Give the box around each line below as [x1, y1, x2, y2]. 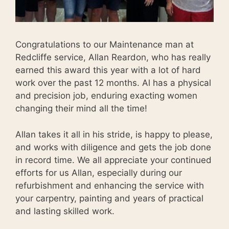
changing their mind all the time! [15, 103, 147, 114]
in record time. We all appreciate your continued [15, 154, 212, 165]
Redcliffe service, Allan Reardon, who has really [15, 52, 211, 63]
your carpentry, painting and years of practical [15, 193, 203, 203]
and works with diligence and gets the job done [15, 142, 211, 152]
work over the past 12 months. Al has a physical [15, 78, 211, 88]
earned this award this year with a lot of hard [15, 65, 201, 76]
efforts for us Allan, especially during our [15, 167, 182, 178]
